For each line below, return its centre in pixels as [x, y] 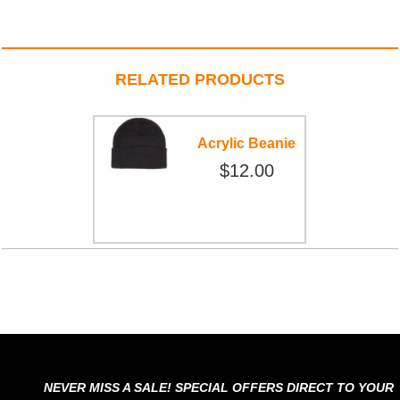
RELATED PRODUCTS [200, 79]
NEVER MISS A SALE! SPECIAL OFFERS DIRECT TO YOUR [218, 387]
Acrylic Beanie [247, 143]
